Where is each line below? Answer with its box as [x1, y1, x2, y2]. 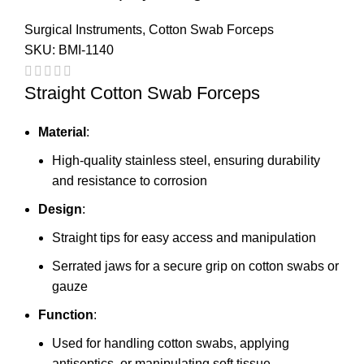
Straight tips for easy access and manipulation [52, 231, 316, 245]
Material [38, 125, 86, 140]
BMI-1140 [58, 42, 114, 57]
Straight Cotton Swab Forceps [24, 83, 260, 104]
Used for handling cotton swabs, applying [52, 336, 289, 351]
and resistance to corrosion [52, 174, 207, 188]
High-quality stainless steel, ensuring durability [52, 154, 320, 168]
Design [38, 202, 82, 217]
